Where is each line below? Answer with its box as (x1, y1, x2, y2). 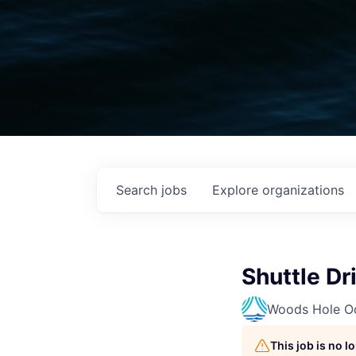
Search (116, 182, 161, 198)
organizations (262, 182, 344, 198)
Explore (212, 182, 262, 198)
